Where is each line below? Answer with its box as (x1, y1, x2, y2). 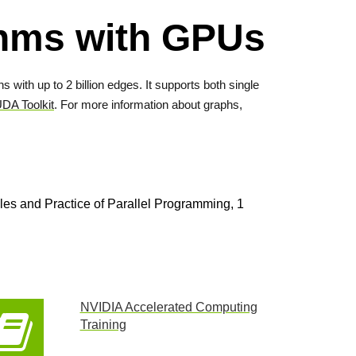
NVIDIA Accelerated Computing (79, 300, 257, 314)
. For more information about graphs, (54, 98, 242, 111)
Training (79, 318, 126, 331)
